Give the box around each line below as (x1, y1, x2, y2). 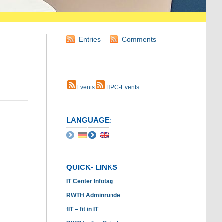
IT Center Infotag (66, 178, 113, 185)
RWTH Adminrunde (66, 192, 120, 199)
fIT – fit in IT (66, 206, 98, 213)
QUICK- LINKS (66, 163, 117, 171)
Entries (79, 35, 101, 43)
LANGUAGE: (66, 116, 112, 124)
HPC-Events (105, 84, 139, 91)
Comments (122, 35, 156, 43)
